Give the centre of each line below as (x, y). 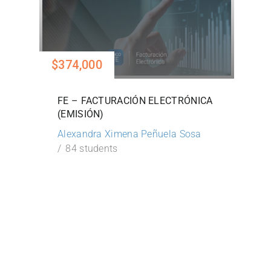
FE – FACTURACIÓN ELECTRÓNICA (135, 100)
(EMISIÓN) (81, 114)
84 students (92, 148)
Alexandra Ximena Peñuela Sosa (129, 134)
